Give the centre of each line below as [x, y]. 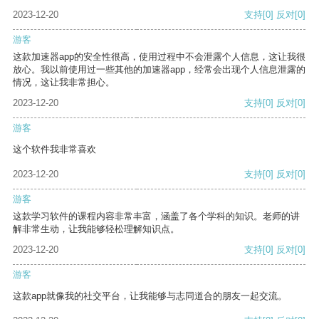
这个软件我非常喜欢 [54, 150]
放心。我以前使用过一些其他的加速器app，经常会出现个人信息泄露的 [159, 70]
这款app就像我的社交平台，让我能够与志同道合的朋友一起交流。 [150, 296]
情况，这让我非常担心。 [64, 83]
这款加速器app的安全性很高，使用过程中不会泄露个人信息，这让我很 [159, 57]
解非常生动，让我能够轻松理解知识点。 [96, 229]
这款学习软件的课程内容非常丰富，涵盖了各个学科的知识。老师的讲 [156, 216]
